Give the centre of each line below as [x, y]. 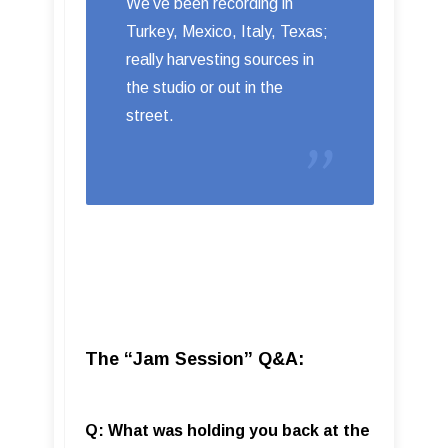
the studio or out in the [204, 87]
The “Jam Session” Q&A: [194, 358]
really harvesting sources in [220, 59]
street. [150, 115]
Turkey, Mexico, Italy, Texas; [227, 31]
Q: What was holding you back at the [227, 430]
